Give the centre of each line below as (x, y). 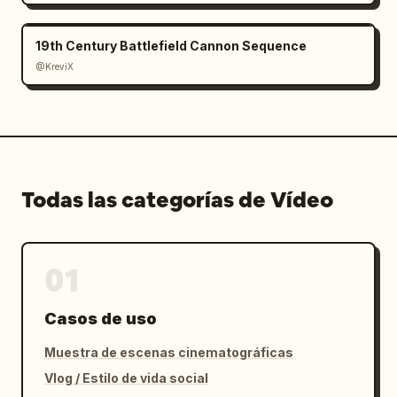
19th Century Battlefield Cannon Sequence (171, 45)
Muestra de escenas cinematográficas (169, 352)
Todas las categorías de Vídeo (177, 199)
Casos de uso (101, 318)
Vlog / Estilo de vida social (126, 378)
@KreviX (54, 66)
